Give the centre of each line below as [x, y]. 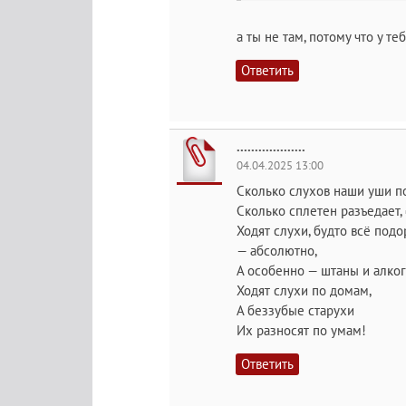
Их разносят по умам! [301, 330]
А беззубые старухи [295, 310]
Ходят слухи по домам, [304, 290]
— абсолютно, [277, 251]
